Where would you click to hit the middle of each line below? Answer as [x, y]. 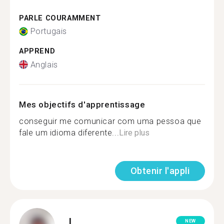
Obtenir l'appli [160, 170]
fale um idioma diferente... [69, 132]
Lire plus [134, 132]
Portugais [48, 31]
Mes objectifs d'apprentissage [82, 104]
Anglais [44, 64]
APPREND [37, 51]
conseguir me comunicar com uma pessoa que [110, 121]
